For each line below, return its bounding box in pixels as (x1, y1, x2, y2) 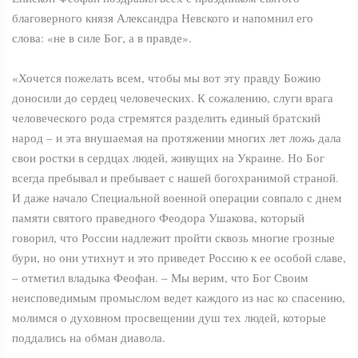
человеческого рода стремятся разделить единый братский (12, 109, 320, 126)
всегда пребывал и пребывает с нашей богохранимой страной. (12, 169, 339, 186)
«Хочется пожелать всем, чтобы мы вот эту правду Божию (12, 70, 320, 86)
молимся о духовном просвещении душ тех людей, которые (12, 309, 326, 326)
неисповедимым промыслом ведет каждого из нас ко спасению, (12, 289, 345, 306)
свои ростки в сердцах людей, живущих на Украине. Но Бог (12, 149, 324, 166)
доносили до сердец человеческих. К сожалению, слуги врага (12, 89, 333, 106)
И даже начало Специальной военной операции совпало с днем (12, 189, 342, 206)
